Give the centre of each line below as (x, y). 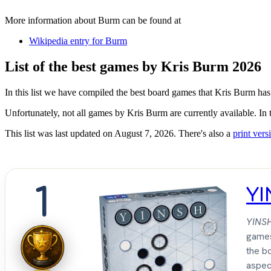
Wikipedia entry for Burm (78, 41)
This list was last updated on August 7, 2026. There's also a (119, 134)
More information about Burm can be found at (93, 21)
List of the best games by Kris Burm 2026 (133, 67)
